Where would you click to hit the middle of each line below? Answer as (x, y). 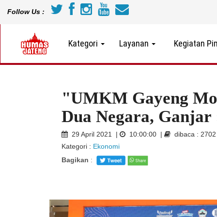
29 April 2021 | (94, 134)
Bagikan (75, 160)
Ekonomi (106, 147)
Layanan (135, 43)
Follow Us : (26, 12)
